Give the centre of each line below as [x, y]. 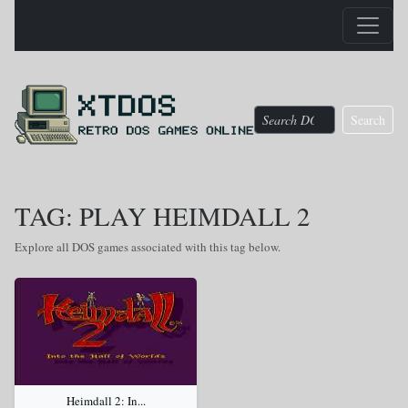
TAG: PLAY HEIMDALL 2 [162, 216]
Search [368, 119]
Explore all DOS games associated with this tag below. [148, 247]
